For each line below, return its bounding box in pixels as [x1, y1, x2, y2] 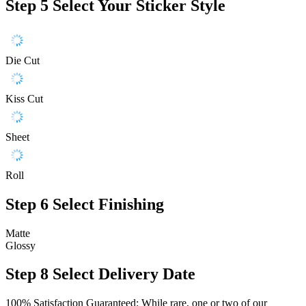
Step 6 [5, 195, 48, 213]
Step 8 [5, 265, 48, 283]
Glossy [5, 239, 36, 251]
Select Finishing [53, 195, 164, 213]
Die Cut [5, 54, 40, 66]
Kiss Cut [5, 92, 43, 105]
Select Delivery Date [53, 265, 195, 283]
